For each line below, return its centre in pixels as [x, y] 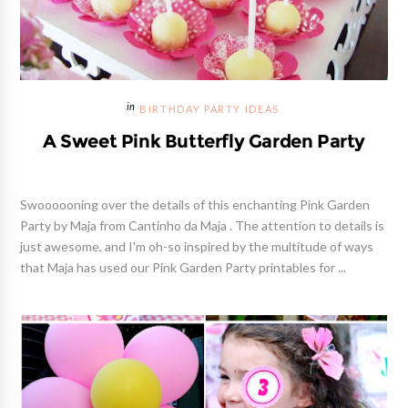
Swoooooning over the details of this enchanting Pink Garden [195, 204]
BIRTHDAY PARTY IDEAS [209, 109]
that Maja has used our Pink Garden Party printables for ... [184, 267]
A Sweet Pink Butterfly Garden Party [204, 141]
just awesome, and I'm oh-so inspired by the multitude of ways [197, 246]
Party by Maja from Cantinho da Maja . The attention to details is [203, 225]
